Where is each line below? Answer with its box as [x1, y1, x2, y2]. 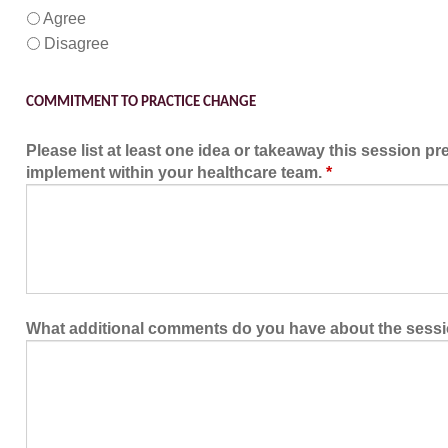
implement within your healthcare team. [26, 164, 322, 181]
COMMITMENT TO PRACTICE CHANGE [26, 95, 256, 110]
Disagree [44, 35, 109, 52]
